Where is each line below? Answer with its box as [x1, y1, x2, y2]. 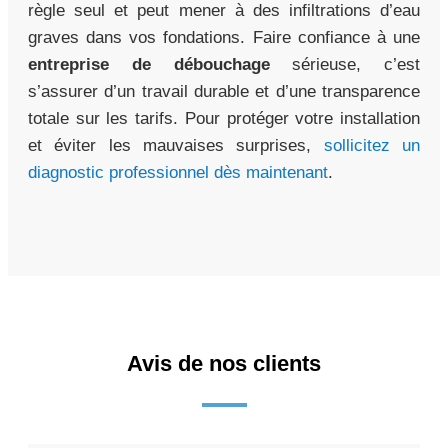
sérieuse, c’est [269, 55, 420, 75]
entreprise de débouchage [28, 55, 270, 75]
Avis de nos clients [127, 351, 321, 377]
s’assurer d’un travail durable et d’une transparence [28, 82, 420, 102]
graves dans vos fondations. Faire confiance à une [28, 28, 420, 48]
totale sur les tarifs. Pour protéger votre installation [28, 109, 420, 129]
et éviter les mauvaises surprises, [28, 136, 324, 156]
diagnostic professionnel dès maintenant [28, 163, 328, 183]
